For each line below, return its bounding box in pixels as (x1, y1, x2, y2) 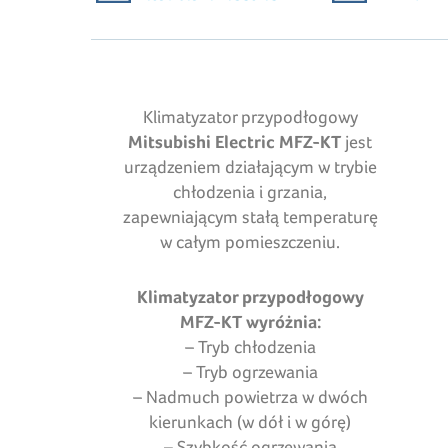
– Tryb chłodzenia (184, 336, 316, 358)
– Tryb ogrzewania (182, 361, 318, 383)
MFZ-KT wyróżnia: (179, 311, 321, 333)
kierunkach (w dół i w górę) (149, 411, 352, 433)
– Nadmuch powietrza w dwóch (132, 386, 368, 408)
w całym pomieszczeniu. (160, 231, 341, 253)
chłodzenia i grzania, (173, 181, 328, 203)
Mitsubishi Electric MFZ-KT (128, 131, 346, 153)
